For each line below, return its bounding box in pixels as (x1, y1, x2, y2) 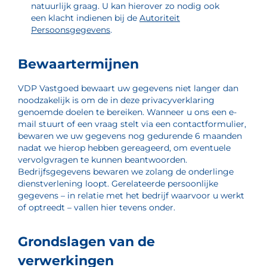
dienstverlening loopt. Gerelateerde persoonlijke (18, 178, 218, 189)
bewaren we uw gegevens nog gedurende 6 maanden (18, 131, 242, 141)
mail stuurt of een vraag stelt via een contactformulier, (18, 119, 246, 129)
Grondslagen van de (18, 234, 155, 250)
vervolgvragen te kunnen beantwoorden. (18, 154, 187, 165)
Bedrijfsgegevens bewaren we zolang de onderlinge (18, 166, 234, 177)
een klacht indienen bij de (31, 13, 139, 23)
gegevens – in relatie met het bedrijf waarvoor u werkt (18, 190, 244, 201)
